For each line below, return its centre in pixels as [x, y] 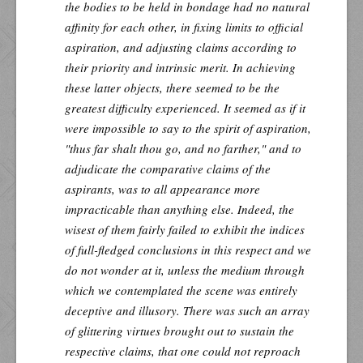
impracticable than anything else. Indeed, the [179, 209]
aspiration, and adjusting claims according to [181, 47]
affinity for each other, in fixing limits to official [184, 26]
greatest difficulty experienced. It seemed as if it [185, 107]
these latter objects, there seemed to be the [172, 87]
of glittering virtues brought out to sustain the [179, 330]
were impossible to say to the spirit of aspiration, [188, 128]
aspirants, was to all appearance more [162, 188]
